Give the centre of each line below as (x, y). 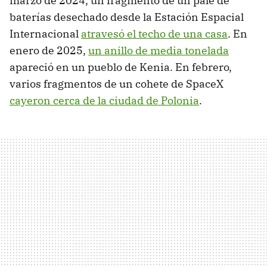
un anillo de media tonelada (159, 50)
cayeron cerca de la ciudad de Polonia (104, 100)
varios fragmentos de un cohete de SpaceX (117, 83)
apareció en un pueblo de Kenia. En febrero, (121, 67)
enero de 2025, (49, 50)
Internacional (45, 33)
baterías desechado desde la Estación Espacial (127, 17)
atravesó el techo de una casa (154, 33)
